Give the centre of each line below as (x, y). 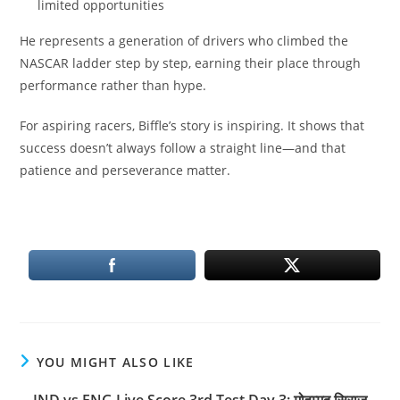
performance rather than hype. (113, 85)
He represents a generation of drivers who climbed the (184, 41)
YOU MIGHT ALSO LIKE (115, 362)
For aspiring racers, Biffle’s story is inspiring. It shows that (192, 125)
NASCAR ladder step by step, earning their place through (191, 63)
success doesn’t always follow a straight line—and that (183, 148)
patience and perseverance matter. (125, 170)
